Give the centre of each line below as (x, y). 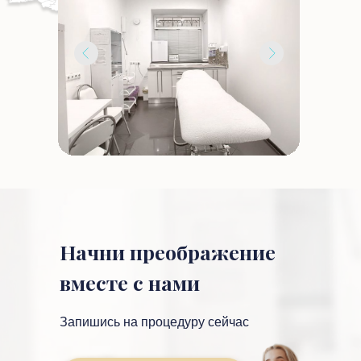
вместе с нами (130, 282)
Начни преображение (168, 252)
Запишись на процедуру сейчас (154, 322)
